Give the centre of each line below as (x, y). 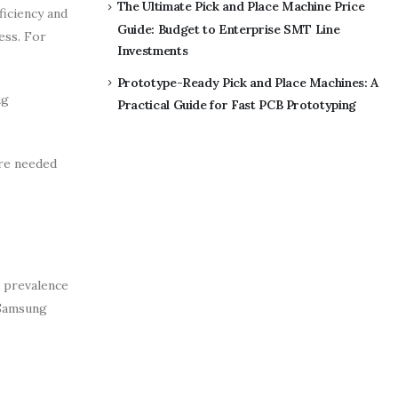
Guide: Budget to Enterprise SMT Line (229, 29)
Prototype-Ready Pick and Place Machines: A (247, 82)
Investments (153, 50)
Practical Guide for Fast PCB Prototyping (237, 105)
